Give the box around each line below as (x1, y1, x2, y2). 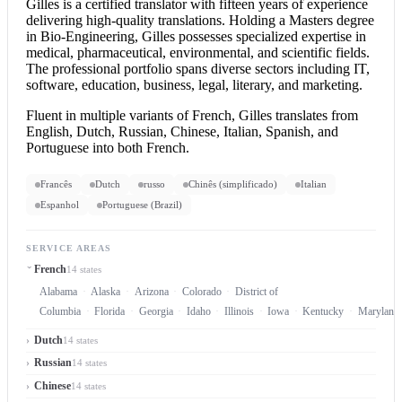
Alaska (91, 284, 121, 298)
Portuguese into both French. (26, 140, 189, 156)
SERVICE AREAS (26, 243, 112, 254)
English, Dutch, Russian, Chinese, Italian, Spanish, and (26, 124, 338, 140)
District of (234, 284, 278, 298)
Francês (40, 179, 72, 190)
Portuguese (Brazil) (102, 199, 182, 211)
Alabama (39, 284, 78, 298)
